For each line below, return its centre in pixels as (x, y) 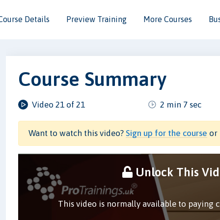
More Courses (168, 19)
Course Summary (93, 79)
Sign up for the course (167, 133)
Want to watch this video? (77, 133)
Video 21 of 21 (59, 104)
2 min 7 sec (181, 104)
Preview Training (96, 19)
